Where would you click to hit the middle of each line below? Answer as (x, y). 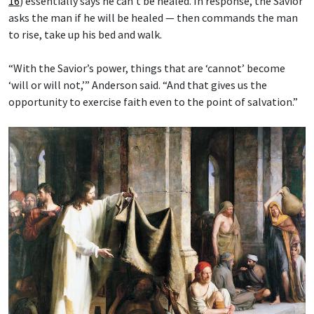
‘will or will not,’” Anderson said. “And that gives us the (138, 84)
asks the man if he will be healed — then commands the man (153, 17)
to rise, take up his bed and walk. (85, 34)
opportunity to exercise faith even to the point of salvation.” (153, 101)
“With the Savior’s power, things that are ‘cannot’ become (147, 68)
